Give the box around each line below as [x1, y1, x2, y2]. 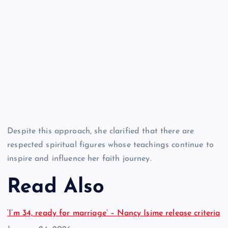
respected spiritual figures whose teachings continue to [7, 141, 214, 150]
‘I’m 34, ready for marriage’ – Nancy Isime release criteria [7, 209, 220, 218]
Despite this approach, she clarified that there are [7, 127, 194, 136]
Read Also [7, 177, 105, 197]
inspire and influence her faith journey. [7, 155, 152, 163]
